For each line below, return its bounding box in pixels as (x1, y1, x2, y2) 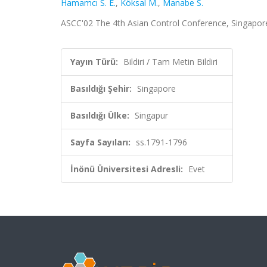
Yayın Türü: (70, 56, 118, 67)
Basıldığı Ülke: (70, 110, 129, 121)
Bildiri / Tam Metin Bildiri (123, 56, 218, 67)
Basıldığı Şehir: (70, 83, 132, 94)
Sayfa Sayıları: (70, 136, 131, 148)
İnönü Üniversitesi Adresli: (70, 163, 183, 175)
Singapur (135, 110, 168, 121)
